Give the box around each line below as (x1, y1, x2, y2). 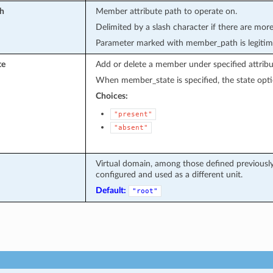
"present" (113, 110, 152, 118)
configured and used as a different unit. (95, 169, 243, 179)
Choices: (95, 91, 128, 101)
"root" (132, 186, 158, 195)
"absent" (113, 123, 148, 132)
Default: (95, 185, 126, 195)
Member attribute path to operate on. (95, 6, 237, 16)
